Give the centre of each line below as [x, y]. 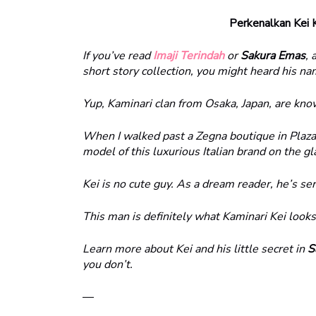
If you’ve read [118, 56]
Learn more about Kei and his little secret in [195, 249]
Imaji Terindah [189, 56]
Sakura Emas [273, 56]
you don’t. [108, 265]
